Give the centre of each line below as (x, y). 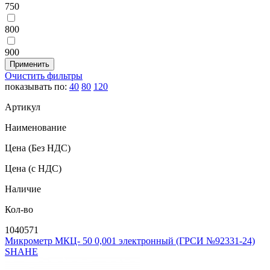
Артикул (23, 107)
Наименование (36, 127)
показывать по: (37, 86)
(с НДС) (45, 168)
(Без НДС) (49, 148)
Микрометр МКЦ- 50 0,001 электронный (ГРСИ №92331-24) (130, 240)
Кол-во (19, 209)
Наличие (23, 189)
